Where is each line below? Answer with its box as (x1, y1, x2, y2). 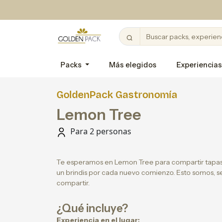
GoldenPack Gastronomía (56, 89, 177, 101)
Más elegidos (109, 60, 157, 69)
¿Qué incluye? (56, 202, 128, 215)
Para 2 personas (68, 126, 131, 137)
